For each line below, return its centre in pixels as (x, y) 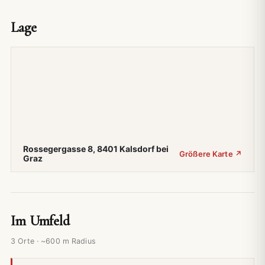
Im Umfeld (40, 221)
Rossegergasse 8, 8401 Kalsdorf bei (96, 148)
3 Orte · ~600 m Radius (53, 241)
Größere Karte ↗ (211, 153)
